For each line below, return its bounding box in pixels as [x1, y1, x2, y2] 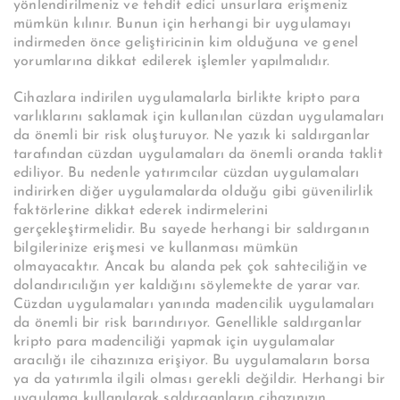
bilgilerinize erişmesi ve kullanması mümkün [13, 240, 299, 255]
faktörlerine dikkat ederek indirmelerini [13, 203, 268, 218]
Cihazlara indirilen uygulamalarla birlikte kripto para [13, 90, 360, 105]
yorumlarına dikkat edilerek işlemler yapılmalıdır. [13, 54, 329, 69]
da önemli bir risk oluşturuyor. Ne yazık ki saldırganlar [13, 128, 371, 143]
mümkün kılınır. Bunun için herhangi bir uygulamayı [13, 16, 352, 31]
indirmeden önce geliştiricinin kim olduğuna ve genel [13, 35, 359, 50]
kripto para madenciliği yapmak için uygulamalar [13, 334, 336, 349]
